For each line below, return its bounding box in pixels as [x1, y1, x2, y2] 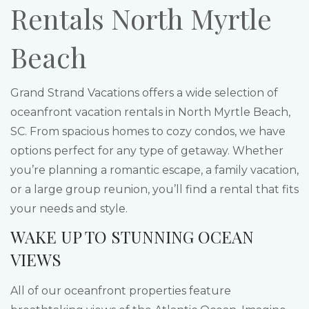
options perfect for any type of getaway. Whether [10, 144, 283, 157]
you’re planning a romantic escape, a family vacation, [10, 163, 299, 177]
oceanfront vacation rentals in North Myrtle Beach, [10, 106, 290, 119]
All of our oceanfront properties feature [10, 284, 231, 297]
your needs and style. [10, 202, 128, 215]
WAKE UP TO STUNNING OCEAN [10, 226, 254, 248]
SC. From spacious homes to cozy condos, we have [10, 125, 286, 138]
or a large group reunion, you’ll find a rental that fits [10, 183, 299, 196]
